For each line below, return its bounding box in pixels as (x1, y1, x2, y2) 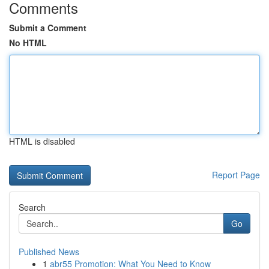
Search (19, 201, 46, 213)
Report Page (212, 169, 260, 181)
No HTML (9, 37, 47, 49)
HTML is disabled (9, 135, 75, 147)
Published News (19, 246, 79, 258)
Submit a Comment (9, 22, 86, 34)
